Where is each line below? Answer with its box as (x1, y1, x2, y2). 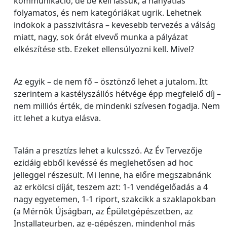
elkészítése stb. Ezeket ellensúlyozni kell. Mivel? (14, 44, 194, 55)
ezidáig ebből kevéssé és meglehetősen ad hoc (14, 157, 193, 168)
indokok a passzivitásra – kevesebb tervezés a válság (14, 19, 215, 30)
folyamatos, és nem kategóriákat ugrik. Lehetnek (14, 7, 202, 18)
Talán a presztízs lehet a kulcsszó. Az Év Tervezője (14, 145, 202, 156)
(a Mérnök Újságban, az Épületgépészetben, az (14, 206, 193, 217)
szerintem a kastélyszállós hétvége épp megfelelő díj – (14, 88, 221, 99)
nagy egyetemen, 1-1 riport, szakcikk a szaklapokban (14, 194, 216, 205)
